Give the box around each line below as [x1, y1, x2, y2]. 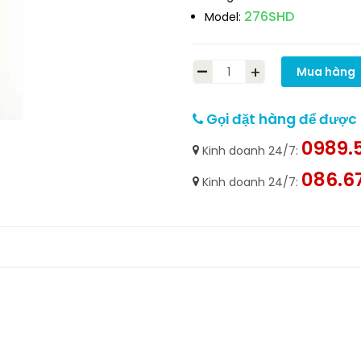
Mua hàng [297, 63, 355, 80]
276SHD [244, 7, 294, 26]
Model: [205, 9, 241, 25]
